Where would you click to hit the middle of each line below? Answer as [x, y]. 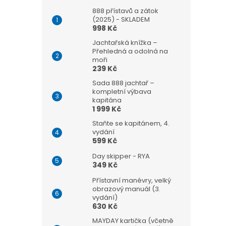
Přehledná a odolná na [130, 51]
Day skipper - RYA [121, 156]
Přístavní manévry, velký [132, 181]
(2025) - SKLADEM [121, 20]
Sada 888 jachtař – [123, 83]
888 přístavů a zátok [125, 11]
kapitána [107, 100]
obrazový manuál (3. [126, 189]
